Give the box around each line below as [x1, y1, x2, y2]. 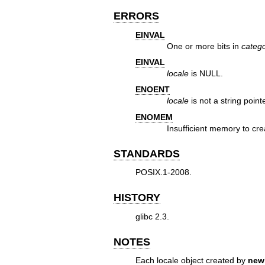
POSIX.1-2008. [135, 167, 192, 177]
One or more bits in [167, 41, 242, 51]
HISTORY [114, 192, 160, 204]
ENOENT [135, 85, 170, 95]
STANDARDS [114, 147, 180, 160]
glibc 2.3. [135, 211, 169, 221]
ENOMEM [135, 112, 173, 122]
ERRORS [114, 10, 159, 22]
